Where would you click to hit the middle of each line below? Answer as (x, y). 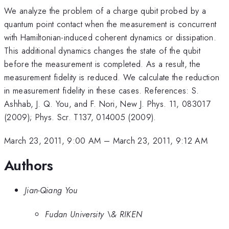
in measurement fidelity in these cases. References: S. (102, 90)
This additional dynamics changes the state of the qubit (102, 50)
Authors (29, 165)
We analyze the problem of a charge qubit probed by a (105, 10)
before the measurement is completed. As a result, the (102, 64)
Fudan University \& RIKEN (94, 214)
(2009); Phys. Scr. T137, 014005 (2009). (80, 117)
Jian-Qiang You (51, 190)
